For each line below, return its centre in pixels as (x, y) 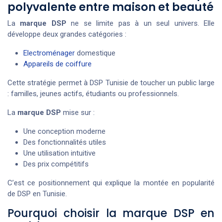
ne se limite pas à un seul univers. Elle (140, 24)
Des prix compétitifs (56, 164)
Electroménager (49, 53)
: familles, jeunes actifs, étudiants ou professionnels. (93, 94)
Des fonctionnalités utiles (65, 142)
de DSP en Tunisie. (37, 194)
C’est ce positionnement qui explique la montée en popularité (111, 183)
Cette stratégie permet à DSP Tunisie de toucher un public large (111, 83)
